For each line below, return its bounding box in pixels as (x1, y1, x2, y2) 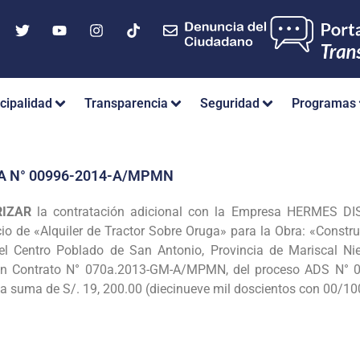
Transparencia (84, 96, 168, 112)
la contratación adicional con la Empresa (31, 203, 287, 219)
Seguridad (200, 96, 260, 112)
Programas (292, 96, 356, 112)
